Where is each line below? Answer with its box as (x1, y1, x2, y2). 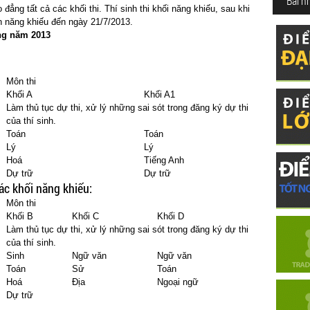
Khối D (157, 211, 184, 221)
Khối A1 (144, 89, 175, 100)
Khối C (72, 211, 99, 221)
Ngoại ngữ (157, 277, 199, 287)
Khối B (6, 211, 33, 221)
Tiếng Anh (144, 155, 184, 165)
